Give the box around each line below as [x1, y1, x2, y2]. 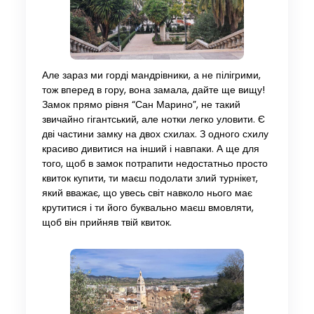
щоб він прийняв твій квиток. [41, 215, 172, 229]
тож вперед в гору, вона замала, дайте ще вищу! [41, 83, 265, 97]
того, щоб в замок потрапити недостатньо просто [41, 156, 268, 170]
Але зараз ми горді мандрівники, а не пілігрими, [41, 68, 261, 82]
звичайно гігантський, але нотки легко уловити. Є [41, 112, 265, 126]
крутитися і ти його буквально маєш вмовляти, [41, 200, 254, 214]
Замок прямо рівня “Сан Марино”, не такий [41, 97, 240, 111]
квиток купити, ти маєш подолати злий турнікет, [41, 171, 258, 185]
